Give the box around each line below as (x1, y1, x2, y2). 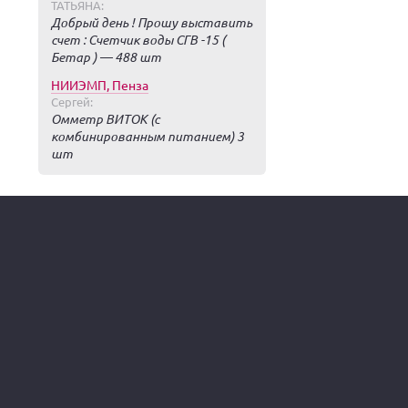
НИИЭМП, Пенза (51, 76, 148, 93)
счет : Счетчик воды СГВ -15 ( (51, 31, 225, 48)
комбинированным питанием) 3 (51, 127, 244, 145)
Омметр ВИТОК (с (51, 110, 159, 127)
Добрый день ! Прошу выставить (51, 14, 252, 31)
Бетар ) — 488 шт (51, 48, 161, 66)
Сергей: (51, 94, 93, 109)
